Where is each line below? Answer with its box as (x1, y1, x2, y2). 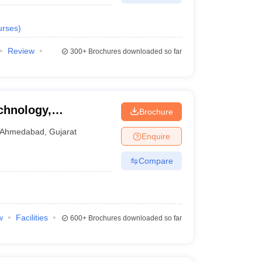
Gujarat (49, 126, 77, 136)
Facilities (15, 213, 48, 222)
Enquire (141, 131, 170, 141)
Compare (138, 156, 173, 166)
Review (7, 46, 35, 56)
